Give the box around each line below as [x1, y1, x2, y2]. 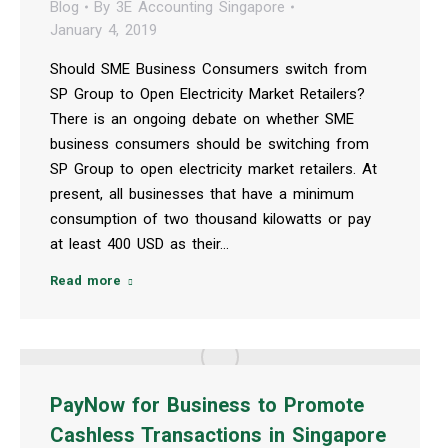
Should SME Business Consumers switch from [50, 59, 367, 78]
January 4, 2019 [50, 20, 157, 39]
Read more [50, 272, 121, 288]
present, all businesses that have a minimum [50, 184, 354, 203]
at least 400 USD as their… [50, 234, 229, 253]
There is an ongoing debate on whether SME [50, 109, 354, 128]
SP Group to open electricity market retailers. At [50, 159, 377, 178]
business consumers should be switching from [50, 134, 369, 153]
